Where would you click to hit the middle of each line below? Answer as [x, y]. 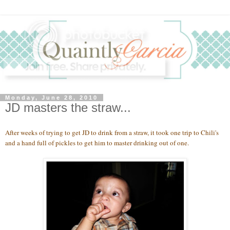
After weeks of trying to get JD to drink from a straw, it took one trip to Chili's [112, 133]
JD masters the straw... [68, 108]
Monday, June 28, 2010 [52, 98]
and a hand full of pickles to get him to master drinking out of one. [97, 143]
